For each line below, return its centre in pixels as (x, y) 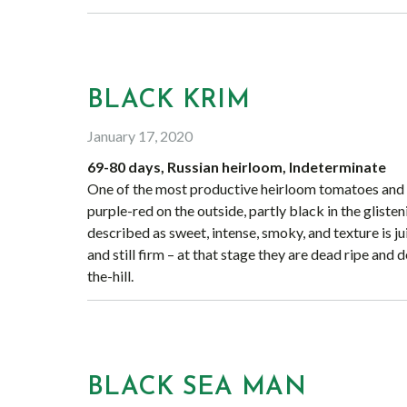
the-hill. (110, 276)
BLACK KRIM (169, 101)
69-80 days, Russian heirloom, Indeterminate (237, 167)
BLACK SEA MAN (197, 388)
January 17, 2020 (140, 136)
